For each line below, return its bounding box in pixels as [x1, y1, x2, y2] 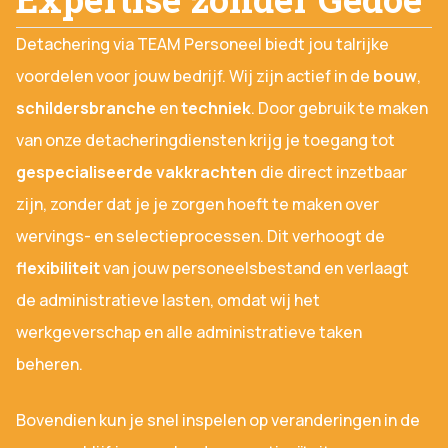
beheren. [16, 353, 83, 376]
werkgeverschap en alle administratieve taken [16, 321, 362, 344]
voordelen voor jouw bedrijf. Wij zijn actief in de [16, 65, 373, 88]
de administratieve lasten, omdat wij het [16, 289, 320, 312]
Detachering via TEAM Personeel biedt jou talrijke [16, 33, 389, 56]
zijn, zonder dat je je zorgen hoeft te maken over [16, 193, 379, 216]
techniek [181, 97, 251, 120]
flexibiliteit [16, 257, 100, 280]
